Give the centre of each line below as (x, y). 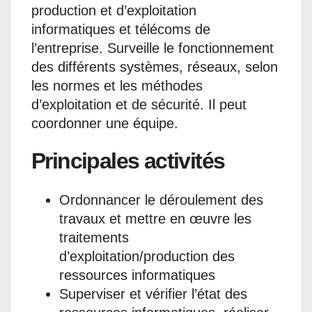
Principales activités (138, 161)
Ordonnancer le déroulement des (161, 200)
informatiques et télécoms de (121, 29)
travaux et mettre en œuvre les (155, 218)
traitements (94, 237)
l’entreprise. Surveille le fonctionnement (153, 48)
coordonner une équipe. (105, 123)
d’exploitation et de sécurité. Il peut (139, 104)
